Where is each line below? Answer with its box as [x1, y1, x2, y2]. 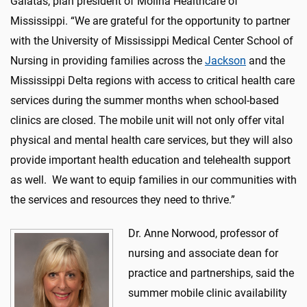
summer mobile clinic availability [128, 286, 287, 299]
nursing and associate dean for [128, 246, 278, 260]
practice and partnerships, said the [128, 266, 294, 280]
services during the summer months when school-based [10, 93, 279, 107]
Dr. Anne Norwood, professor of [128, 226, 279, 240]
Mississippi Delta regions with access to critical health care [10, 73, 295, 87]
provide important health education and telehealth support [10, 153, 291, 167]
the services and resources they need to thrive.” [10, 193, 235, 206]
